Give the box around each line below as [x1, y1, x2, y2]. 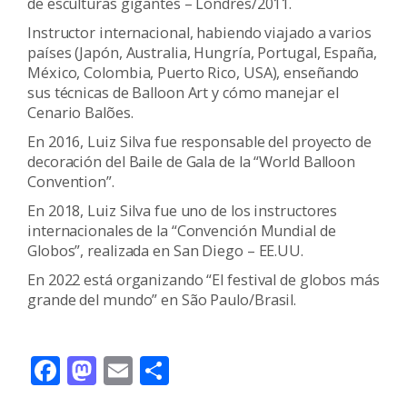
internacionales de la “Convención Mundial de [27, 220, 336, 241]
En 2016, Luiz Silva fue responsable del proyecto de [27, 131, 372, 152]
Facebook [60, 350, 188, 390]
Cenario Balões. [27, 102, 134, 123]
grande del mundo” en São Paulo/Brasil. [27, 289, 297, 310]
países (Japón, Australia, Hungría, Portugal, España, [27, 42, 377, 63]
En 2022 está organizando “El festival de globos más [27, 269, 380, 290]
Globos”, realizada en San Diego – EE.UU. [27, 240, 303, 261]
